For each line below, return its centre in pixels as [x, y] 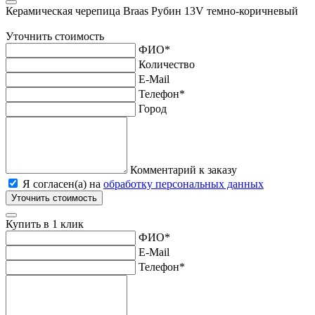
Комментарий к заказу [184, 169]
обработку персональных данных [184, 184]
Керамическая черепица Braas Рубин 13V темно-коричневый [152, 11]
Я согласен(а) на [62, 184]
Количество [167, 64]
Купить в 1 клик [45, 224]
